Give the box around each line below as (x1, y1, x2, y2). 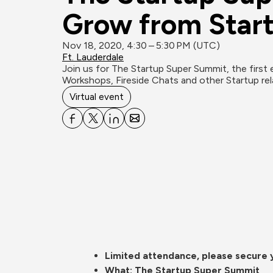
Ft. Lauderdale (62, 51, 124, 63)
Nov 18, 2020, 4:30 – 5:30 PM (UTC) (62, 40, 220, 51)
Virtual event (69, 91, 124, 102)
